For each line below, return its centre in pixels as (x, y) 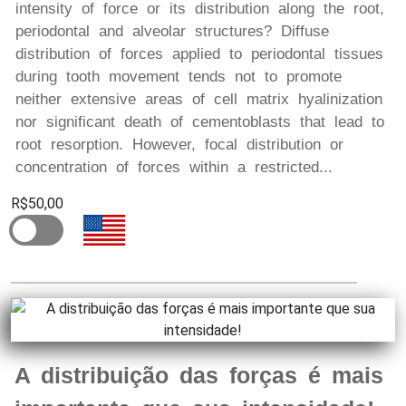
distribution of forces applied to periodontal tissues (199, 54)
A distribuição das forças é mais (199, 376)
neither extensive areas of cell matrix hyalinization (199, 100)
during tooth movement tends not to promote (179, 77)
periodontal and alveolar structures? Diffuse (172, 32)
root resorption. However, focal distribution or (179, 145)
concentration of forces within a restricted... (174, 168)
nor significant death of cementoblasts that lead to (200, 122)
